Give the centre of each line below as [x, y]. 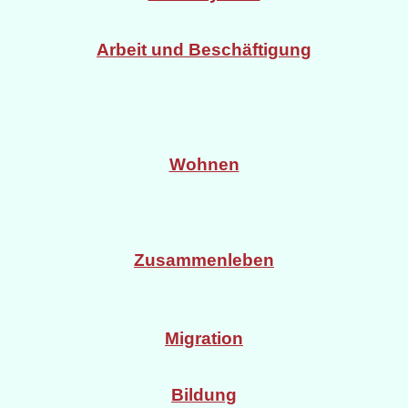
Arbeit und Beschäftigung [204, 49]
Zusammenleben [204, 260]
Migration [204, 339]
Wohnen [204, 164]
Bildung [204, 394]
